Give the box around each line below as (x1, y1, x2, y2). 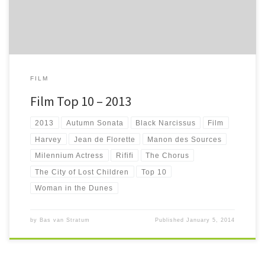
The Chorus (145, 151, 189, 160)
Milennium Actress (35, 151, 104, 160)
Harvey (35, 135, 62, 143)
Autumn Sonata (66, 118, 124, 127)
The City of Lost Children (35, 167, 130, 176)
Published (155, 217, 187, 224)
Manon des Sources (147, 135, 222, 143)
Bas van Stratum (39, 217, 90, 224)
